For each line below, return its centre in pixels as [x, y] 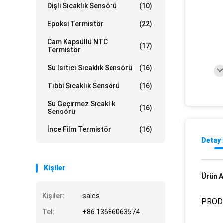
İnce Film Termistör [79, 129]
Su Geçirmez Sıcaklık [81, 104]
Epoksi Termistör [75, 24]
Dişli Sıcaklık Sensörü [82, 6]
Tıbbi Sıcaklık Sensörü [84, 86]
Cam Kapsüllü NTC [77, 42]
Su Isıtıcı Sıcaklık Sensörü [90, 68]
